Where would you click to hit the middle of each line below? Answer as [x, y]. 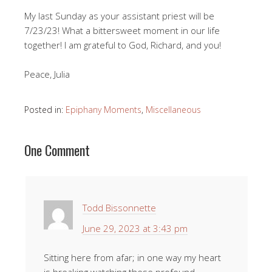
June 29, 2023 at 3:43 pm [135, 228]
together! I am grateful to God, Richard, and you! [123, 45]
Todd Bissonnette [119, 207]
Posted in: [45, 109]
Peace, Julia [48, 74]
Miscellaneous [173, 109]
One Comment [57, 150]
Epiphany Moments [104, 109]
